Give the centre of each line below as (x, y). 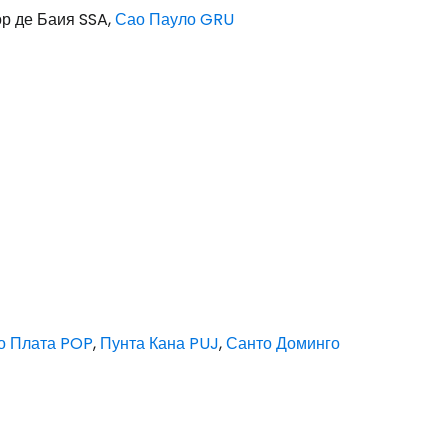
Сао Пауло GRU (174, 19)
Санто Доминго (283, 343)
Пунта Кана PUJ (159, 343)
